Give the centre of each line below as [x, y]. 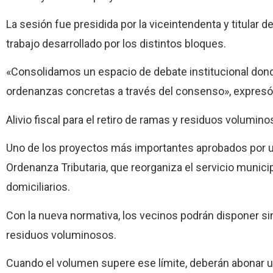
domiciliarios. [38, 187]
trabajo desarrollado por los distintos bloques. [116, 43]
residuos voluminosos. [61, 235]
